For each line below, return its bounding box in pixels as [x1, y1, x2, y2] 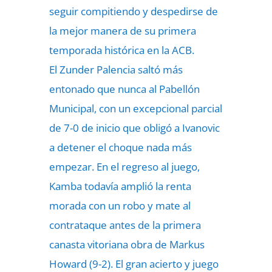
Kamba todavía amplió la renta [49, 179, 191, 193]
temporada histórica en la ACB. [49, 43, 194, 57]
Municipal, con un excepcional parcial [49, 101, 222, 115]
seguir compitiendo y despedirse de [49, 4, 218, 18]
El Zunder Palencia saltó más [49, 63, 183, 76]
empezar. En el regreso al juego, [49, 160, 200, 174]
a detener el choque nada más [49, 140, 192, 154]
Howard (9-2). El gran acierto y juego [49, 257, 219, 271]
